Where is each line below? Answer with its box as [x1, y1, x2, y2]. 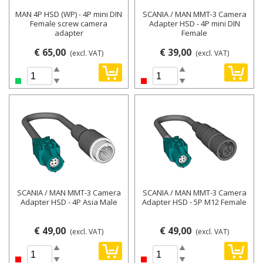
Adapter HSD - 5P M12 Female [142, 197, 247, 208]
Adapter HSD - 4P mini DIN [149, 18, 240, 29]
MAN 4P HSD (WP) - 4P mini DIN [15, 9, 122, 20]
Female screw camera [30, 18, 107, 29]
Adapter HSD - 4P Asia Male [20, 197, 117, 208]
